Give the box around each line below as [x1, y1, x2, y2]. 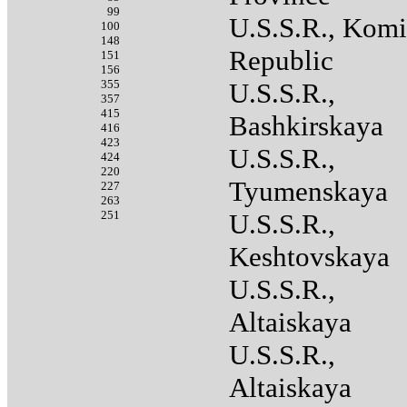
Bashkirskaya [229, 109, 383, 142]
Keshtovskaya [229, 240, 390, 273]
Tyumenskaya [229, 174, 388, 207]
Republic [229, 44, 333, 76]
